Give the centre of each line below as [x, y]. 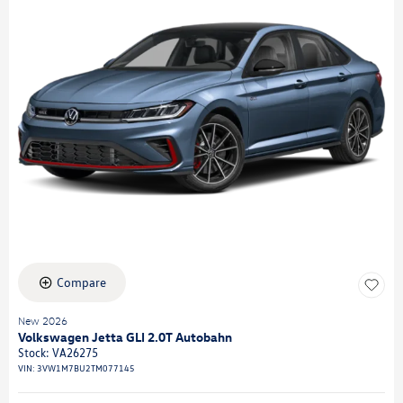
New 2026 [43, 321]
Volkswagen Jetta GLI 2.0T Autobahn [125, 337]
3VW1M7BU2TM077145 [86, 368]
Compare [81, 282]
